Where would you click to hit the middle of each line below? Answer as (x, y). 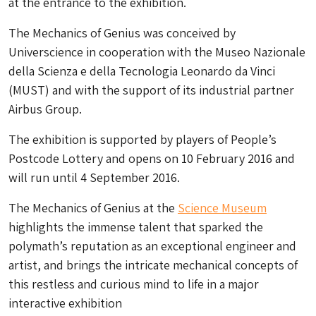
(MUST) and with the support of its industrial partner (151, 90)
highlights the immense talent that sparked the (136, 227)
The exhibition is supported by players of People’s (142, 139)
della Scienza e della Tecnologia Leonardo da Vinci (142, 71)
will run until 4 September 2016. (94, 177)
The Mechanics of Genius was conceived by (122, 33)
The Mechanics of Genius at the (93, 208)
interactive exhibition (65, 303)
